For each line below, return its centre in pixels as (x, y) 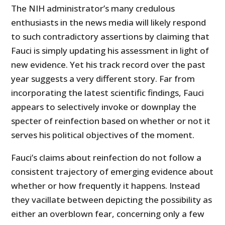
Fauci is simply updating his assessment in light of (110, 51)
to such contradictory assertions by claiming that (110, 37)
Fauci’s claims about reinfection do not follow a (106, 158)
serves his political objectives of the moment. (103, 135)
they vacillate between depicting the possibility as (112, 200)
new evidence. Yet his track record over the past (108, 65)
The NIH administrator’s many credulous (93, 9)
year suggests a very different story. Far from (103, 79)
